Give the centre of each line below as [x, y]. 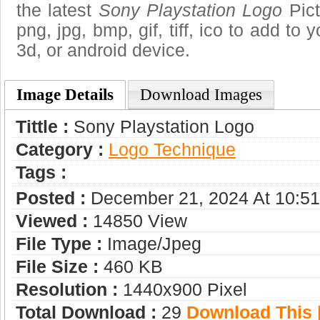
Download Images [201, 95]
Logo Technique [172, 150]
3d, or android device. [103, 51]
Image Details [65, 95]
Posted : [51, 199]
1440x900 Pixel [182, 290]
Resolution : [67, 290]
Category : [60, 150]
